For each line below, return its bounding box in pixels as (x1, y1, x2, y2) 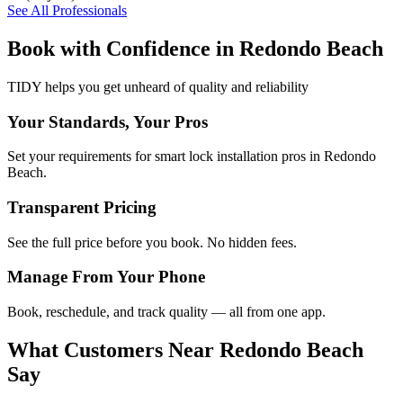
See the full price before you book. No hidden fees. (7, 234, 297, 250)
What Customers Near (7, 338, 219, 363)
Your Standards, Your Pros (7, 112, 208, 131)
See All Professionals (7, 3, 127, 18)
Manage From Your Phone (7, 267, 205, 287)
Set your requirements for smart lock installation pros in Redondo (7, 148, 376, 165)
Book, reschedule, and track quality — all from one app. (7, 304, 326, 320)
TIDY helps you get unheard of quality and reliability (7, 78, 309, 94)
